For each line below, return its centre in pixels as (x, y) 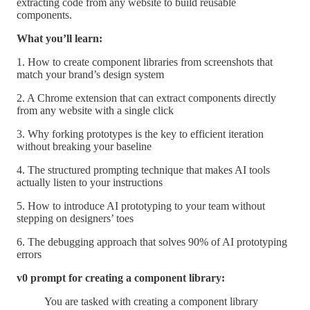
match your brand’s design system (90, 75)
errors (29, 255)
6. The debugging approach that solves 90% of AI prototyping (152, 242)
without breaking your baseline (84, 147)
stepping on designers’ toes (75, 219)
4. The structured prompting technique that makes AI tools (143, 170)
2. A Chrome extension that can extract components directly (146, 98)
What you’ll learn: (60, 39)
